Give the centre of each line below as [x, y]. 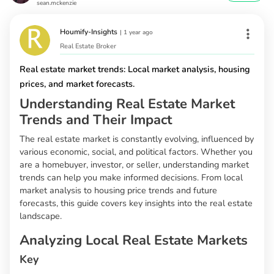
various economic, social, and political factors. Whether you [136, 152]
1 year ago [138, 33]
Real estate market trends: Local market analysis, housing [135, 69]
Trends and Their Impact [96, 120]
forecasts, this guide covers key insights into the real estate [136, 203]
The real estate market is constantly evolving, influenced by [137, 139]
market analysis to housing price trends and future [118, 191]
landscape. [41, 216]
